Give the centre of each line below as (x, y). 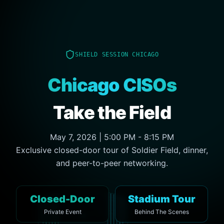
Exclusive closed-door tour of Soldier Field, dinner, (112, 150)
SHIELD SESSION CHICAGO (117, 54)
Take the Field (112, 112)
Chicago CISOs (112, 85)
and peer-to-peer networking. (112, 163)
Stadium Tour (161, 199)
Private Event (62, 211)
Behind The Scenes (161, 211)
